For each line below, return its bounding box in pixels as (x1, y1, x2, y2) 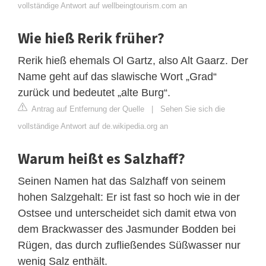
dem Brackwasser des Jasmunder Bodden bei (18, 223, 236, 235)
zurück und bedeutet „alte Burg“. (18, 86, 170, 99)
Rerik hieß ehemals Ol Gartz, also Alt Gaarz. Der (18, 54, 248, 66)
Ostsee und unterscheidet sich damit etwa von (18, 207, 236, 219)
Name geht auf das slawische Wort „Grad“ (18, 70, 217, 83)
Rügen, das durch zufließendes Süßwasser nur (18, 239, 240, 251)
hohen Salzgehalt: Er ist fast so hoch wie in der (18, 191, 240, 203)
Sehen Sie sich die (160, 104, 225, 113)
